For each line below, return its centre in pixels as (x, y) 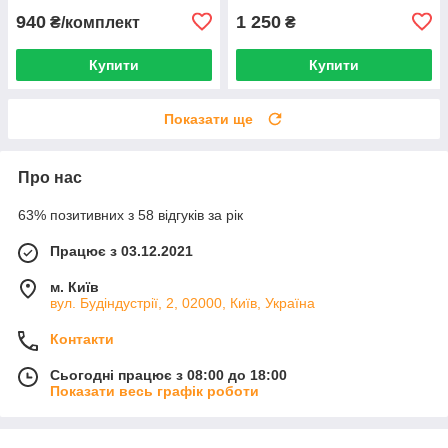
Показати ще (208, 118)
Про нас (50, 177)
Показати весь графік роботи (154, 390)
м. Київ (74, 286)
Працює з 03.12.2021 (121, 250)
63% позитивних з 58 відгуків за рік (130, 214)
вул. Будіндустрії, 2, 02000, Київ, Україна (182, 302)
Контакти (82, 338)
